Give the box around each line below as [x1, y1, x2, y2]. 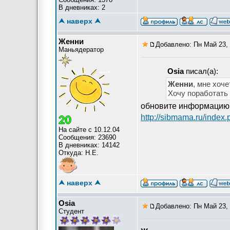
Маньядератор [59, 46, 104, 53]
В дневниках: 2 [59, 4, 105, 11]
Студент [59, 207, 84, 215]
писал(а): [184, 67, 218, 75]
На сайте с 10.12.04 [59, 126, 120, 133]
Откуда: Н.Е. [59, 149, 99, 157]
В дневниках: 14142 [59, 141, 120, 149]
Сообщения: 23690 [59, 133, 116, 141]
